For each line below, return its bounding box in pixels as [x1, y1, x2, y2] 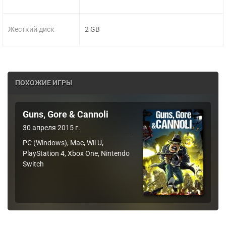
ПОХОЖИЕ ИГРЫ [15, 79, 72, 87]
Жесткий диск [8, 25, 54, 34]
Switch [23, 159, 44, 168]
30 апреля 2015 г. [23, 123, 80, 132]
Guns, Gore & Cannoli [23, 109, 108, 120]
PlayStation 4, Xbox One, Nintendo [23, 149, 130, 157]
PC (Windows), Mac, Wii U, [23, 138, 103, 147]
